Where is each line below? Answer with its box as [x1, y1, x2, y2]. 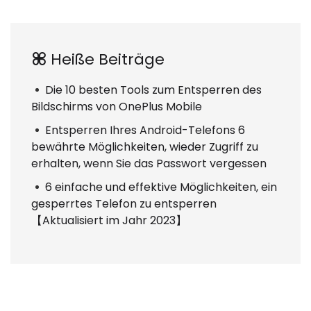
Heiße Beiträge [47, 49, 165, 71]
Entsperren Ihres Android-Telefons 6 [45, 122, 245, 139]
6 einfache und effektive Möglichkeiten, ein [45, 179, 277, 196]
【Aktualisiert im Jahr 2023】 [31, 212, 187, 229]
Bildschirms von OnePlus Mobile [31, 99, 202, 115]
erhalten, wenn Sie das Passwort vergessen [31, 155, 267, 172]
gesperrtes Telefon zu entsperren [31, 196, 217, 212]
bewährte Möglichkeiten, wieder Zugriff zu [31, 139, 258, 155]
